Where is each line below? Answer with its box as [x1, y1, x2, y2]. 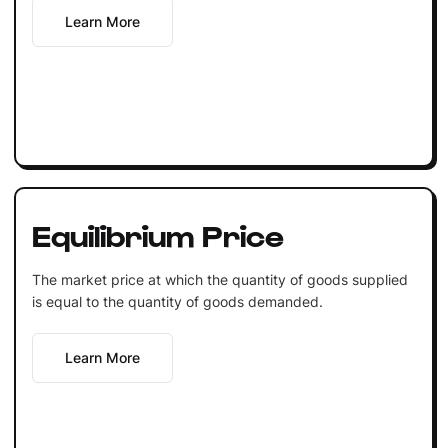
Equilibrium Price [31, 215, 284, 252]
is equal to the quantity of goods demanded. [31, 292, 323, 310]
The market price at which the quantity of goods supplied [31, 270, 408, 288]
